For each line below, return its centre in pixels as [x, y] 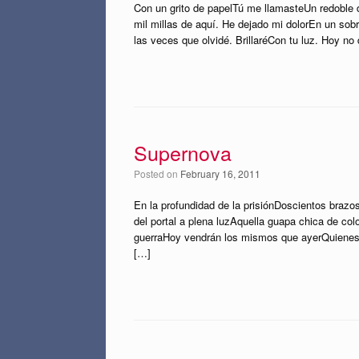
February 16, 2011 [220, 173]
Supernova [183, 152]
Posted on [160, 173]
